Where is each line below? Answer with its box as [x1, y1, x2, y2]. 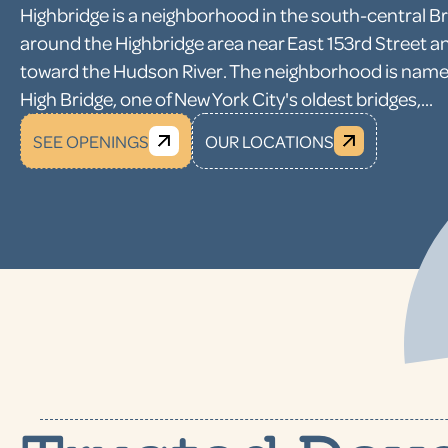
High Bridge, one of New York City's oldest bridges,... [20, 86, 433, 111]
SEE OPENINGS [33, 130, 149, 152]
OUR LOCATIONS [205, 130, 334, 152]
